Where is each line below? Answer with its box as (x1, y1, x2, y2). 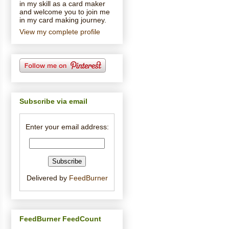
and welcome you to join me (19, 7, 110, 16)
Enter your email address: (25, 123, 109, 131)
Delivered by (26, 174, 69, 182)
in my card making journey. (19, 15, 106, 24)
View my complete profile (19, 27, 100, 36)
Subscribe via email (19, 97, 87, 106)
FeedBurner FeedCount (19, 214, 101, 223)
